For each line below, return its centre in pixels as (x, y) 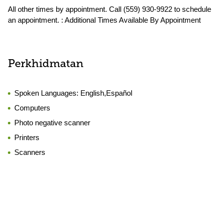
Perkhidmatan (46, 64)
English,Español (106, 93)
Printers (27, 137)
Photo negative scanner (52, 123)
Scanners (30, 152)
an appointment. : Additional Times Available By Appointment (104, 20)
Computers (32, 108)
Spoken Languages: (47, 93)
